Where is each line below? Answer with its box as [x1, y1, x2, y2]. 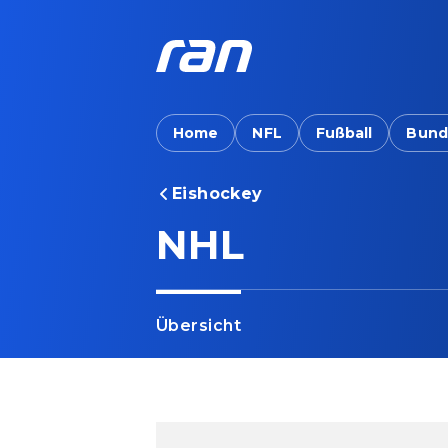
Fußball [315, 124, 373, 142]
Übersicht [156, 316, 242, 335]
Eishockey [172, 184, 263, 203]
